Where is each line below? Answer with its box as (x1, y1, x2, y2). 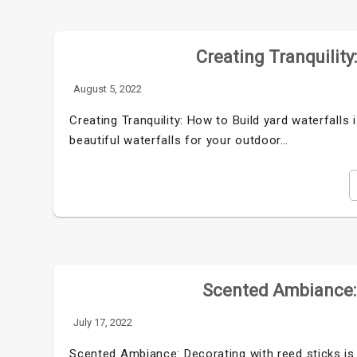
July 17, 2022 (73, 316, 133, 328)
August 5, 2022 (73, 83, 143, 95)
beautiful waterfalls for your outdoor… (69, 133, 288, 147)
